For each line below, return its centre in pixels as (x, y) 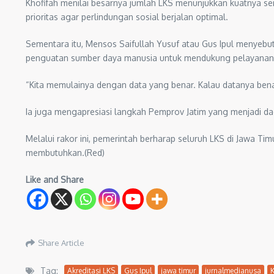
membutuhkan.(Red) (65, 153)
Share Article (61, 243)
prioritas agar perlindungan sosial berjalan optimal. (127, 17)
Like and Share (55, 180)
